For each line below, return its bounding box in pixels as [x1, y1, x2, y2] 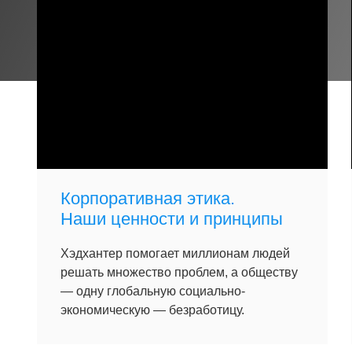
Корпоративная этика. [60, 189, 235, 208]
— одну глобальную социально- [60, 284, 245, 298]
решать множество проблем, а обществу [60, 266, 298, 279]
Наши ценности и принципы [60, 209, 283, 229]
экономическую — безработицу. [60, 303, 244, 317]
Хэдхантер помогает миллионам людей [60, 247, 290, 260]
